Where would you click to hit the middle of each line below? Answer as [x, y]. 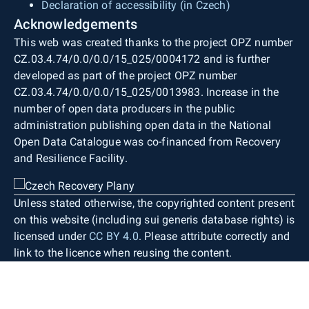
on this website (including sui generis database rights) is [154, 220]
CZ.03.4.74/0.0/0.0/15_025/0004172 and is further [142, 59]
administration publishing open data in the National [143, 125]
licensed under [51, 236]
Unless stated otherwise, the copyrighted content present [154, 203]
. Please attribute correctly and [214, 236]
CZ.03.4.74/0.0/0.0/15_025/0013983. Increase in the [147, 92]
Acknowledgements [76, 24]
